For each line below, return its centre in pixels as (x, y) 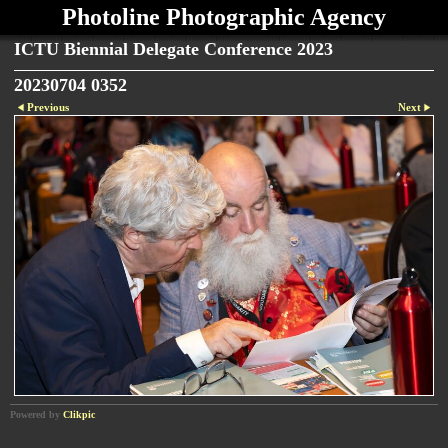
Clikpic (79, 414)
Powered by (36, 414)
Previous (48, 107)
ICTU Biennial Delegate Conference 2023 (173, 49)
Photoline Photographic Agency (224, 17)
